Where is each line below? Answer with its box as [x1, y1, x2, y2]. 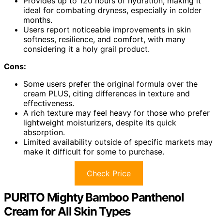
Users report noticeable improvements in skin [23, 24, 191, 34]
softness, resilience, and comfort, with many [23, 34, 186, 44]
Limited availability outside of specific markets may [23, 137, 213, 147]
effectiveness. [23, 98, 74, 108]
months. [23, 15, 52, 25]
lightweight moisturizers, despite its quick [23, 117, 176, 127]
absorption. [23, 127, 65, 137]
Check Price [86, 168, 131, 178]
